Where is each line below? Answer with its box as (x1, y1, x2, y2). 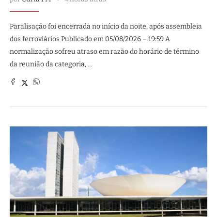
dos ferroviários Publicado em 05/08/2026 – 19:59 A (10, 35, 170, 43)
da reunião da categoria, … (10, 60, 93, 68)
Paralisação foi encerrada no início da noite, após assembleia (10, 22, 202, 31)
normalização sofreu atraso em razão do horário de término (10, 47, 199, 56)
